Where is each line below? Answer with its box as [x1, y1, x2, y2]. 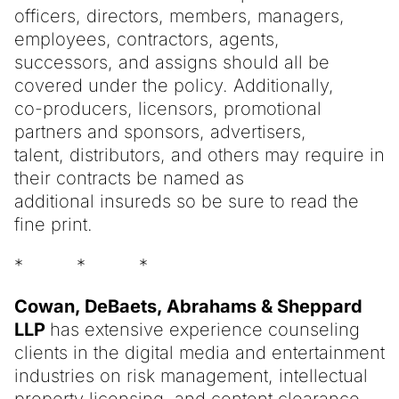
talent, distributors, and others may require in [14, 143, 385, 166]
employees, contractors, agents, [14, 28, 280, 50]
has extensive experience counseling [50, 318, 360, 340]
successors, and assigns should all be [14, 51, 330, 73]
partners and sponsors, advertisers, [14, 120, 306, 142]
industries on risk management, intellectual [14, 364, 368, 387]
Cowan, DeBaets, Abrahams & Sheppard [14, 295, 362, 317]
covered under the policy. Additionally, [14, 74, 334, 96]
